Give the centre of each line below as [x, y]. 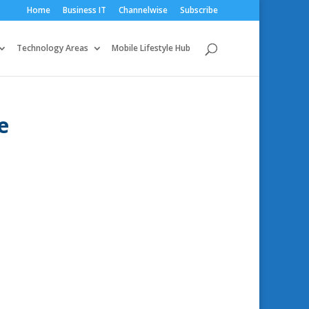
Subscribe [199, 10]
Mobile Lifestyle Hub [151, 48]
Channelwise [143, 10]
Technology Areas [52, 48]
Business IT [84, 10]
